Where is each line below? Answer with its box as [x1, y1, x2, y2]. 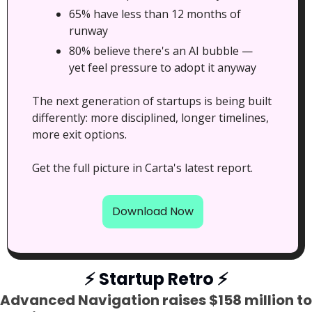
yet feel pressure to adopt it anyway [69, 60, 256, 76]
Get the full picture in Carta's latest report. [32, 160, 253, 176]
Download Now [112, 203, 194, 220]
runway [69, 23, 108, 39]
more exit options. [32, 127, 127, 143]
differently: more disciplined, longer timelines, [32, 110, 269, 126]
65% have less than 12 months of [69, 6, 241, 22]
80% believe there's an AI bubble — [69, 43, 253, 59]
